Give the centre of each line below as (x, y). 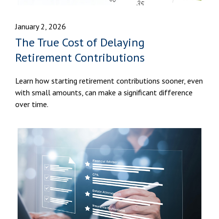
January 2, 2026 (41, 26)
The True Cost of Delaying (80, 42)
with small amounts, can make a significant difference (104, 92)
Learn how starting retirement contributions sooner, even (109, 80)
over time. (32, 104)
